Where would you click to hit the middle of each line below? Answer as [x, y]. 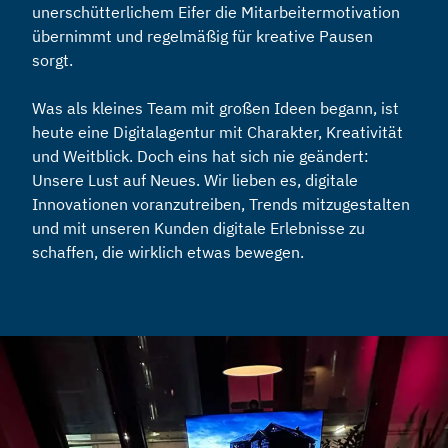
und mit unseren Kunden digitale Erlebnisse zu [198, 228]
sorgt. [52, 60]
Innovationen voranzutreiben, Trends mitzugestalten [221, 204]
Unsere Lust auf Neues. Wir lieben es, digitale [195, 180]
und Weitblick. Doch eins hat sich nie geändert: [200, 156]
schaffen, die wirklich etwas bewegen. [168, 252]
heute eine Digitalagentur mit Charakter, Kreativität [217, 132]
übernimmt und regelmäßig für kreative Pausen [202, 36]
